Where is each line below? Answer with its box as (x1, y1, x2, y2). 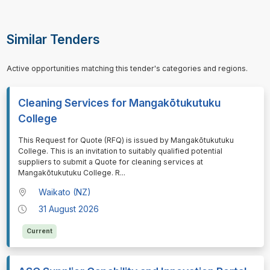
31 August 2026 (39, 204, 99, 215)
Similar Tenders (6, 32, 100, 48)
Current (26, 227, 52, 236)
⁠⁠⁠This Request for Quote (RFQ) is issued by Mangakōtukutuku (17, 136, 234, 145)
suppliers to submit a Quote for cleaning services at (17, 157, 203, 167)
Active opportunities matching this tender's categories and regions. (6, 64, 248, 74)
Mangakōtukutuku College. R (17, 168, 120, 178)
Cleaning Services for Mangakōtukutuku (17, 96, 221, 110)
